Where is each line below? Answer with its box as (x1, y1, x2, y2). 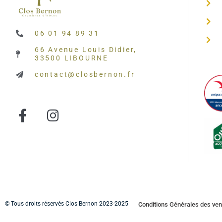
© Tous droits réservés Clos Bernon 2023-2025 (5, 200, 128, 208)
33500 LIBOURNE (34, 54, 109, 63)
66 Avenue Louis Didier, (34, 46, 137, 55)
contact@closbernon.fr (34, 70, 135, 79)
